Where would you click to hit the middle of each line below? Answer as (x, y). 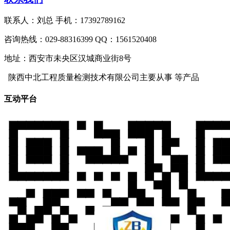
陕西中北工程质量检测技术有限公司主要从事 (89, 78)
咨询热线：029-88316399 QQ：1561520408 (80, 40)
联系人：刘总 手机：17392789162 (65, 21)
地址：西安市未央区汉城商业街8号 (68, 59)
